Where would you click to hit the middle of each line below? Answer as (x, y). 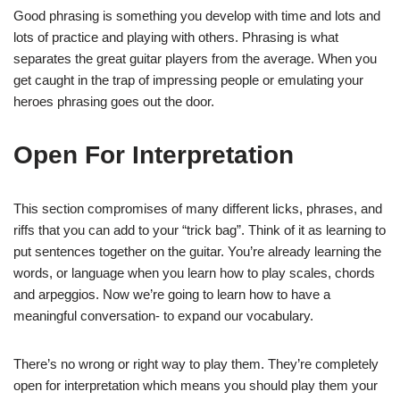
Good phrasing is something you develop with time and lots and (197, 15)
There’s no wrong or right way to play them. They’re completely (196, 363)
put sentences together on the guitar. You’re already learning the (197, 251)
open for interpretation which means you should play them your (196, 385)
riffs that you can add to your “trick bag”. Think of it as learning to (200, 229)
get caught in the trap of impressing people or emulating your (188, 79)
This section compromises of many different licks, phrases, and (198, 208)
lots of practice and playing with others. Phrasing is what (176, 37)
